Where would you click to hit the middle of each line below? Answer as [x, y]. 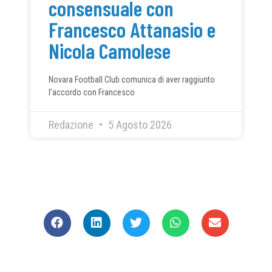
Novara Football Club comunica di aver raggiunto [132, 79]
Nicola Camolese [110, 50]
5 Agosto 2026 [139, 124]
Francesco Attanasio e [132, 29]
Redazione [72, 124]
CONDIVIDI [136, 193]
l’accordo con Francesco [92, 92]
